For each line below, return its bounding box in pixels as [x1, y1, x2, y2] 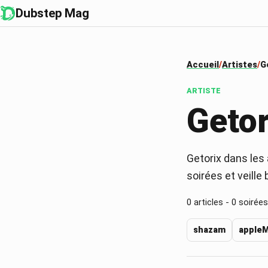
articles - [191, 196, 232, 208]
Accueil [187, 60, 219, 70]
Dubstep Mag [16, 6, 89, 20]
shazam [193, 224, 226, 235]
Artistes [222, 60, 257, 70]
